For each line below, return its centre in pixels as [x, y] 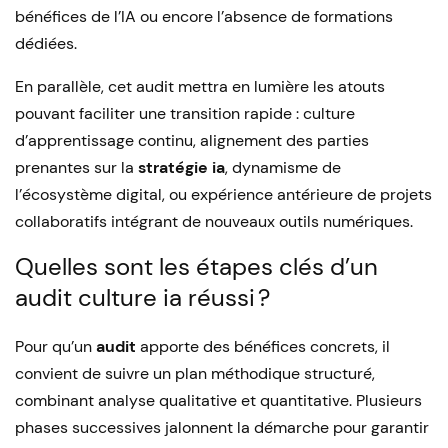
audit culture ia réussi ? [142, 297]
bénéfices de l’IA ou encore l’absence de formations [204, 16]
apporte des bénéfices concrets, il [263, 346]
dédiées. [46, 43]
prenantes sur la [76, 167]
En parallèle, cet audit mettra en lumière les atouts [200, 86]
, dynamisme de [283, 167]
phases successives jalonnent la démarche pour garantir [222, 427]
